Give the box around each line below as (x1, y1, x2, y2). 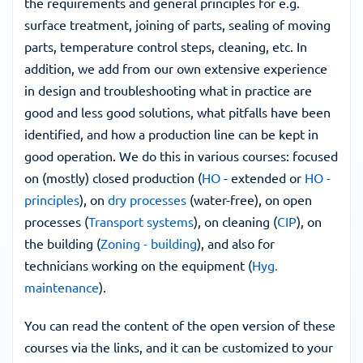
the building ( (24, 235, 100, 251)
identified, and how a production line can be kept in (24, 126, 318, 142)
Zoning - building (100, 235, 197, 251)
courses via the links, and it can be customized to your (24, 339, 333, 355)
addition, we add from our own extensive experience (24, 60, 327, 76)
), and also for (197, 235, 275, 251)
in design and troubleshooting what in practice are (24, 82, 312, 98)
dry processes (108, 191, 186, 207)
